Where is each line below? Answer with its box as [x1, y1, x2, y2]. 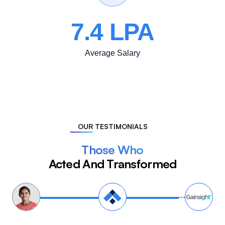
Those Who [81, 142, 144, 158]
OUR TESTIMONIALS [77, 122, 148, 131]
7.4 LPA [71, 19, 154, 46]
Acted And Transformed [48, 156, 177, 172]
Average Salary [85, 49, 140, 58]
